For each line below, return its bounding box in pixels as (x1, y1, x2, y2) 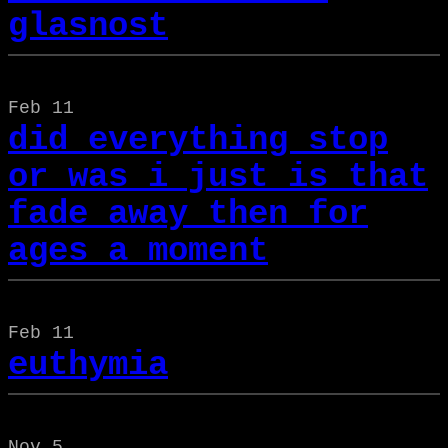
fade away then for (8, 194, 368, 233)
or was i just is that (8, 157, 428, 196)
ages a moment (8, 231, 268, 270)
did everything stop (8, 120, 388, 159)
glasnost (8, 6, 168, 45)
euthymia (8, 345, 168, 384)
